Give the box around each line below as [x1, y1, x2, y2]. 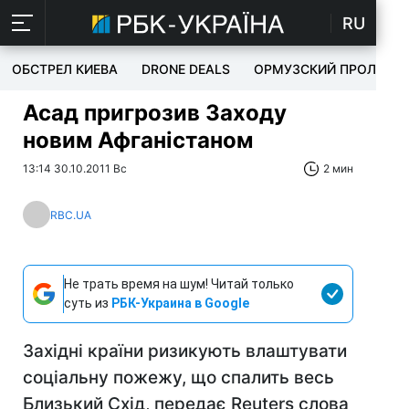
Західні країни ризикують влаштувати [23, 341, 347, 362]
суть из [64, 296, 111, 310]
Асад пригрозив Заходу [23, 100, 287, 126]
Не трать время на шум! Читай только [64, 277, 294, 291]
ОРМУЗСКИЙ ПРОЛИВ [254, 61, 393, 77]
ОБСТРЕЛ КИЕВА [12, 61, 118, 77]
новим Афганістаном [23, 127, 253, 153]
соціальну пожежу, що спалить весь [23, 367, 334, 388]
